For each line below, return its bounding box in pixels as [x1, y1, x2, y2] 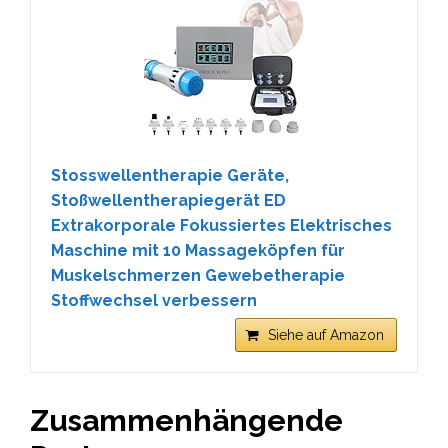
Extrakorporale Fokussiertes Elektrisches [51, 216, 392, 235]
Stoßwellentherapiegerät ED [51, 191, 286, 210]
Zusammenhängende [30, 403, 343, 438]
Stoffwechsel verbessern [51, 291, 257, 310]
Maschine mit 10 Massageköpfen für [51, 241, 345, 260]
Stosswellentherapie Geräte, [51, 166, 289, 185]
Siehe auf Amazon [268, 327, 384, 343]
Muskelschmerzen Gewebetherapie [51, 266, 345, 285]
